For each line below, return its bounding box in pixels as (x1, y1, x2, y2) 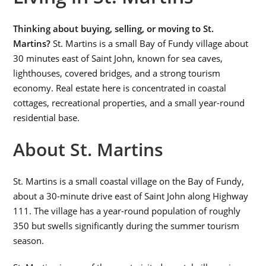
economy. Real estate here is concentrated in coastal (13, 81, 227, 94)
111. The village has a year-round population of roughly (13, 204, 241, 217)
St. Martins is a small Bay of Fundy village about (50, 37, 249, 49)
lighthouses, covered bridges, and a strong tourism (13, 66, 221, 79)
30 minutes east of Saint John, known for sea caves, (13, 52, 223, 64)
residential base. (13, 111, 80, 123)
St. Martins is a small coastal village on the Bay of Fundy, (13, 175, 245, 187)
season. (13, 234, 45, 246)
